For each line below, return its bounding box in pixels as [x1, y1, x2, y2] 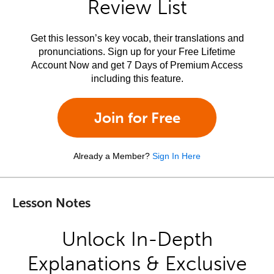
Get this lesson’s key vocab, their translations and [30, 33, 244, 43]
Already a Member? [73, 151, 150, 161]
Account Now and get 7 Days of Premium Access [31, 60, 243, 70]
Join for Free [94, 109, 180, 127]
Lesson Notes [12, 194, 91, 210]
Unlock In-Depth [61, 228, 213, 251]
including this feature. [91, 73, 183, 84]
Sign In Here [152, 151, 201, 161]
